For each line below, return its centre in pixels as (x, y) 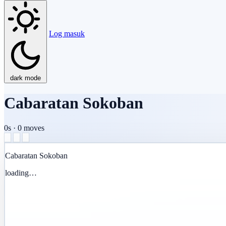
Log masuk (67, 33)
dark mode (25, 78)
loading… (21, 173)
